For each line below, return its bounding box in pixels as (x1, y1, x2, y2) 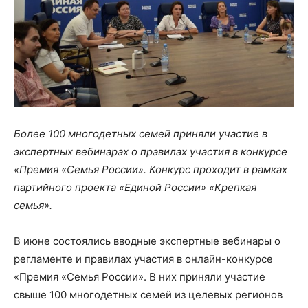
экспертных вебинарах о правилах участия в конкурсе (14, 145, 287, 159)
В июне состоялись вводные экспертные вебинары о (14, 234, 280, 248)
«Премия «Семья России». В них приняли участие (14, 270, 265, 284)
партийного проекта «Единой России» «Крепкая (14, 181, 256, 195)
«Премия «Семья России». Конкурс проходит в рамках (14, 163, 287, 177)
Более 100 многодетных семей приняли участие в (14, 127, 267, 141)
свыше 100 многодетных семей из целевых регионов (14, 288, 283, 302)
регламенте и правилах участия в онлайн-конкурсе (14, 252, 273, 266)
